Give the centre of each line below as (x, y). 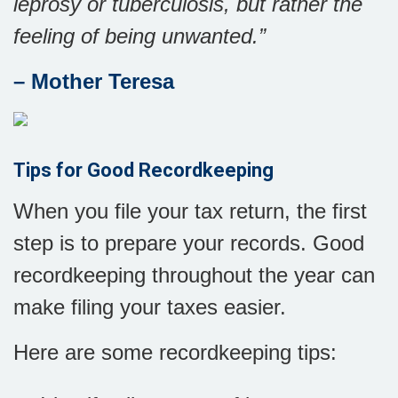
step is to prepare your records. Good (189, 243)
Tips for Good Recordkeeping (143, 170)
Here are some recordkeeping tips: (175, 352)
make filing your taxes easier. (153, 307)
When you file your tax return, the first (190, 211)
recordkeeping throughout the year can (194, 275)
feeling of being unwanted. (136, 36)
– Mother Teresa (94, 81)
